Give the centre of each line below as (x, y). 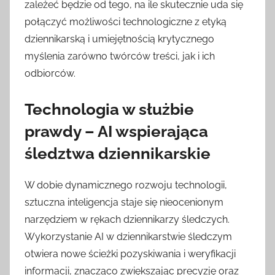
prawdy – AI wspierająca (116, 132)
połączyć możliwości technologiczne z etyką (126, 22)
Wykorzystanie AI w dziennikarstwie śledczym (128, 236)
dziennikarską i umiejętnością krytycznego (119, 39)
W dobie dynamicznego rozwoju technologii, (126, 185)
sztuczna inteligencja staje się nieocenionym (124, 202)
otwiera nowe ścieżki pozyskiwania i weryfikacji (130, 254)
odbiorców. (50, 74)
